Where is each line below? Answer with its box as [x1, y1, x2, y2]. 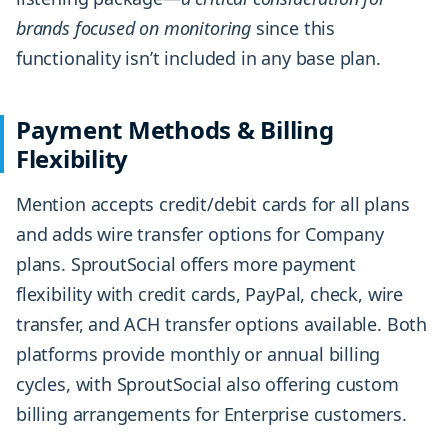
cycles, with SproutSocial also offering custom [16, 372, 399, 397]
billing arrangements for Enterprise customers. [16, 402, 407, 427]
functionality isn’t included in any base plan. [16, 46, 381, 71]
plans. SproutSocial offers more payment [16, 252, 356, 277]
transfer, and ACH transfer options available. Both [16, 312, 428, 337]
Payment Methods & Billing [16, 113, 334, 147]
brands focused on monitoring [16, 16, 251, 41]
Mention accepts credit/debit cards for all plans [16, 192, 410, 217]
